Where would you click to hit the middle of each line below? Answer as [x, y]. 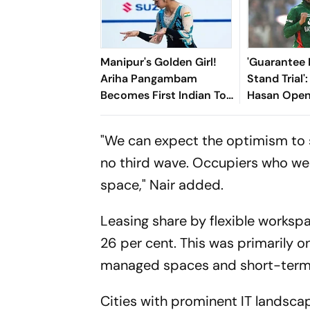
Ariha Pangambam [149, 78]
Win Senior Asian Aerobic [167, 111]
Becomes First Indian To [164, 95]
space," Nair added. [162, 184]
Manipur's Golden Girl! [159, 62]
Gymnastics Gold [146, 128]
